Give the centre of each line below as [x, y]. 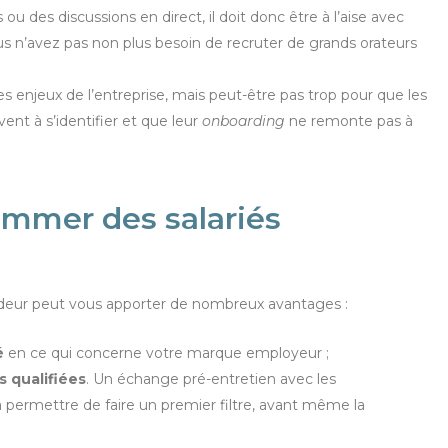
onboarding [243, 121]
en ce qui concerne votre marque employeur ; [166, 352]
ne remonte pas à [349, 121]
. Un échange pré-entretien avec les [211, 378]
